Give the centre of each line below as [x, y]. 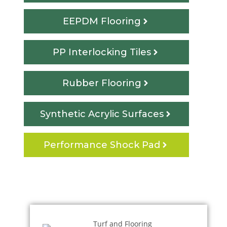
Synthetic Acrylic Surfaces [102, 114]
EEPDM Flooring [102, 21]
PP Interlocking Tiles [102, 52]
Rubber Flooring [102, 83]
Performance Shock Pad [102, 145]
